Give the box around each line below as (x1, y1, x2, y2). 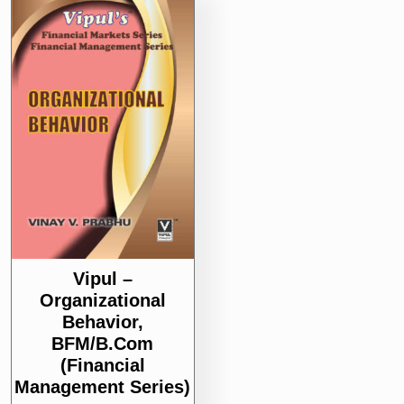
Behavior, (61, 311, 143, 332)
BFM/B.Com (51, 333, 154, 353)
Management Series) (14, 376, 191, 397)
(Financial (60, 354, 145, 375)
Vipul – (72, 268, 133, 289)
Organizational (39, 289, 166, 310)
